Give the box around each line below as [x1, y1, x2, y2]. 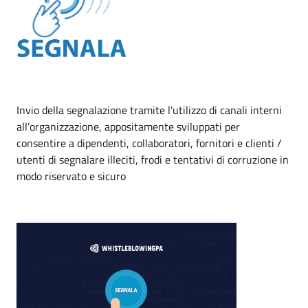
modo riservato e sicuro [16, 167, 126, 184]
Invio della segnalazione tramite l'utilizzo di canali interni [16, 101, 282, 118]
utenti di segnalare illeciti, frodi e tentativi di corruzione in [16, 151, 289, 168]
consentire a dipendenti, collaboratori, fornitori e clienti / [16, 134, 282, 151]
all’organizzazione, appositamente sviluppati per [16, 118, 240, 135]
